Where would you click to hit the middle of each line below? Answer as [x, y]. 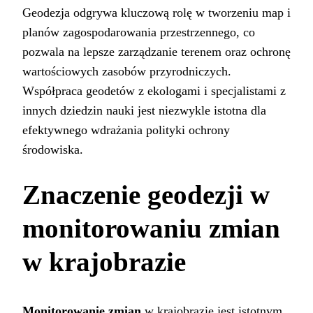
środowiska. [53, 149]
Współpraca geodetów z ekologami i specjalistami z [154, 90]
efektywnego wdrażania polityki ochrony [126, 130]
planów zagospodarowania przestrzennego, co [139, 32]
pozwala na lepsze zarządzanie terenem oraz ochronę [156, 51]
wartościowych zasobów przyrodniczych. [127, 71]
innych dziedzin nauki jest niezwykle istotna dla [144, 110]
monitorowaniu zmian [151, 228]
